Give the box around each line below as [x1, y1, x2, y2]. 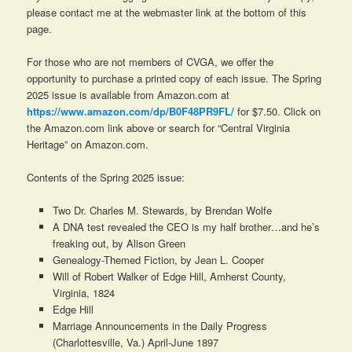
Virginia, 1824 [52, 285, 115, 301]
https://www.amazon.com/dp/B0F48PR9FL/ [27, 103, 235, 119]
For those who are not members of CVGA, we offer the [27, 53, 274, 69]
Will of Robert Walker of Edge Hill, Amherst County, [52, 269, 286, 284]
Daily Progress [200, 318, 267, 334]
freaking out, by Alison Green [52, 236, 185, 251]
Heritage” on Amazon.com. [27, 136, 149, 152]
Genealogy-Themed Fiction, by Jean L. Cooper [52, 252, 264, 268]
